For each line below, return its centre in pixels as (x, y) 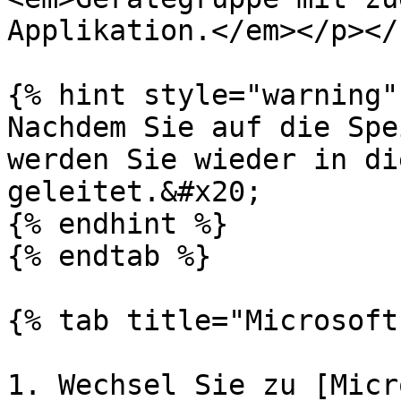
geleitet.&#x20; (135, 192)
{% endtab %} (109, 256)
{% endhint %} (118, 224)
